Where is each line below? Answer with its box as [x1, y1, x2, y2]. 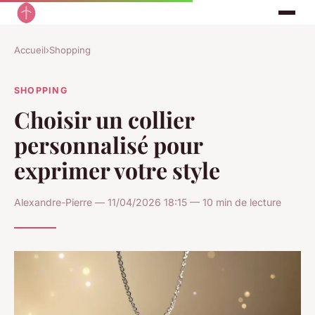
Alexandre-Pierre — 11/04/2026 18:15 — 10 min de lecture [14, 195, 281, 208]
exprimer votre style [14, 154, 220, 185]
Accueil [14, 44, 46, 56]
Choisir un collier [14, 103, 194, 134]
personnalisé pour [14, 129, 202, 160]
